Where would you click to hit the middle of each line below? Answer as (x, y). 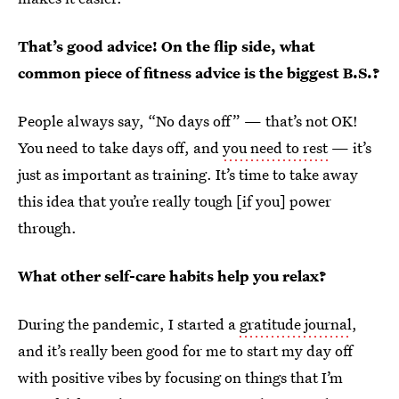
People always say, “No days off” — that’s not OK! (188, 121)
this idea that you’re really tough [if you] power (175, 201)
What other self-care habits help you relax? (172, 276)
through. (47, 228)
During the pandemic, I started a (129, 324)
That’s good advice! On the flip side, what (167, 46)
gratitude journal (296, 324)
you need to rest (275, 147)
